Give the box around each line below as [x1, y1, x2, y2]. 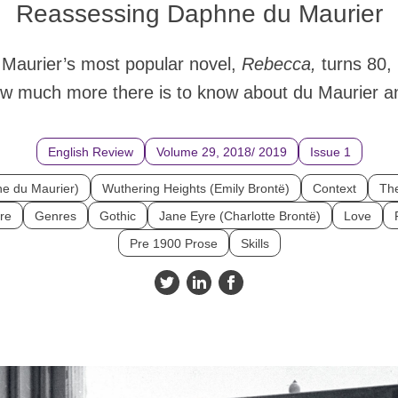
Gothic [99, 208, 136, 223]
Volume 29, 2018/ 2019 [155, 144, 287, 159]
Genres [35, 208, 76, 223]
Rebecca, [241, 53, 322, 74]
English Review [47, 144, 133, 159]
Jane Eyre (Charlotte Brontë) [159, 208, 321, 223]
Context [313, 180, 356, 195]
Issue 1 [309, 144, 351, 159]
